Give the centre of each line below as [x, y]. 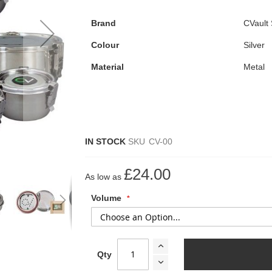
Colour [105, 45]
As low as [104, 176]
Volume [107, 198]
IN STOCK [106, 141]
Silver [254, 45]
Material [108, 66]
